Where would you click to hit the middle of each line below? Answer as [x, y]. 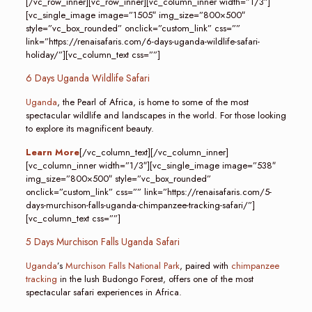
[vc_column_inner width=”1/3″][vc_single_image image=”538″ [150, 165]
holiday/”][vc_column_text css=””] [93, 55]
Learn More [52, 152]
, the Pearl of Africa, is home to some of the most [153, 102]
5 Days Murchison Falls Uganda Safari [102, 242]
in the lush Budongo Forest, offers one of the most [155, 279]
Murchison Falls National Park [122, 266]
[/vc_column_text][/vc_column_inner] [154, 152]
